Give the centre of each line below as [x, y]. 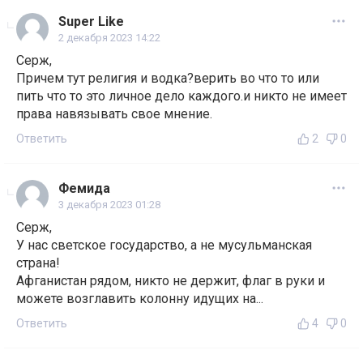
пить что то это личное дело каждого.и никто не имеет [181, 96]
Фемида [84, 189]
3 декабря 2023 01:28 [109, 205]
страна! [38, 263]
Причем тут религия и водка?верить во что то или [168, 79]
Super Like [91, 22]
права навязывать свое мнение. [114, 114]
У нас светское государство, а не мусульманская [164, 246]
